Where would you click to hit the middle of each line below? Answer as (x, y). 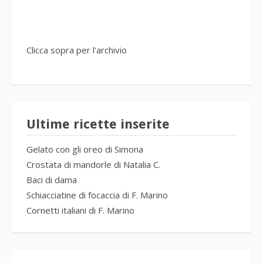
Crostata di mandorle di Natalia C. (93, 165)
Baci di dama (52, 180)
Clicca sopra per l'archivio (77, 50)
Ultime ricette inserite (98, 124)
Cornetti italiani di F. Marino (80, 210)
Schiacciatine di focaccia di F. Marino (97, 195)
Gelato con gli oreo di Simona (85, 149)
